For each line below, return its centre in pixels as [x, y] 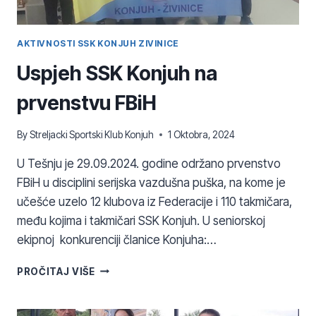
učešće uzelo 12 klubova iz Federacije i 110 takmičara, [154, 201]
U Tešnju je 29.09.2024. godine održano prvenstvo [149, 163]
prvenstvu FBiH [87, 103]
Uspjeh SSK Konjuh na [117, 74]
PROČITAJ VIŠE [56, 271]
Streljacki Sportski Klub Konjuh [92, 134]
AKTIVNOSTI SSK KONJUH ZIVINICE [98, 44]
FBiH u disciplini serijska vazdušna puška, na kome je [151, 182]
